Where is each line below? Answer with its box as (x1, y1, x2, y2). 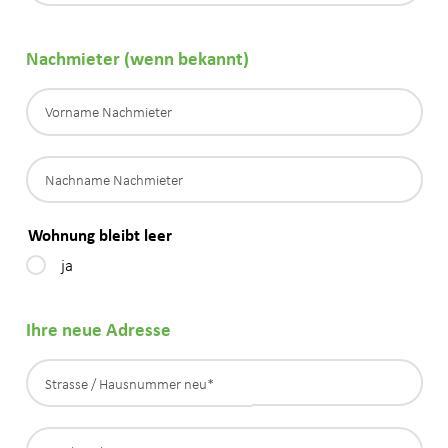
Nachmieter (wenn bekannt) (25, 44, 249, 71)
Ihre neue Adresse (25, 316, 171, 343)
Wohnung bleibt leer (27, 223, 172, 247)
